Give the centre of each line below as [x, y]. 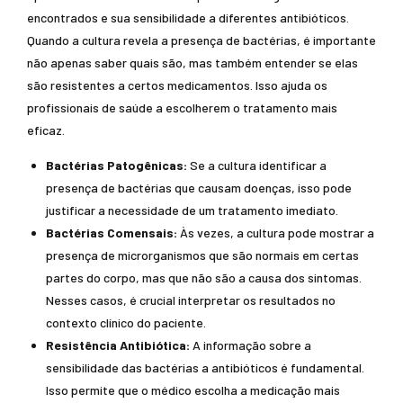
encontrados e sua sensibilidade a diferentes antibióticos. [188, 18]
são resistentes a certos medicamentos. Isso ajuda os [177, 85]
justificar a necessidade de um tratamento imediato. [192, 210]
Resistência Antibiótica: [118, 345]
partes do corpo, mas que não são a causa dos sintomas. [204, 278]
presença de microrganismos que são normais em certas [202, 255]
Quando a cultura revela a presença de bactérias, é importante [201, 40]
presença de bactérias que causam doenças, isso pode [199, 188]
